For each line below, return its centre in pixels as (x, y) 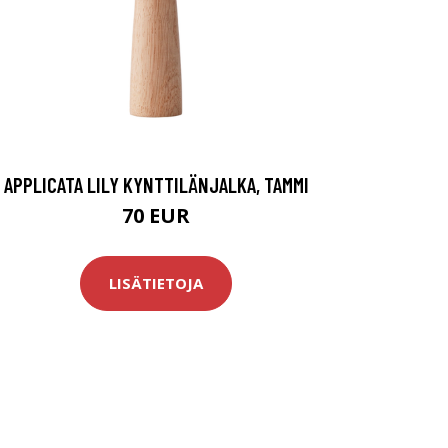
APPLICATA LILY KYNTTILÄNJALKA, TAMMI (156, 184)
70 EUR (156, 215)
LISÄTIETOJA (156, 283)
